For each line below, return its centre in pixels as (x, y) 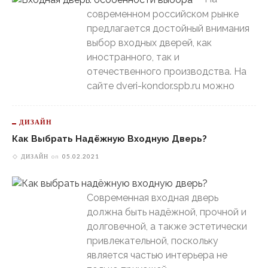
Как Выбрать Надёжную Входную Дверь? (109, 138)
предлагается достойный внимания (168, 28)
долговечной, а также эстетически (167, 226)
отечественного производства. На (167, 71)
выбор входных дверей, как (149, 42)
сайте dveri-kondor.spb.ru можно (161, 86)
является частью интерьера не (157, 255)
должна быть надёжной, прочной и (167, 212)
